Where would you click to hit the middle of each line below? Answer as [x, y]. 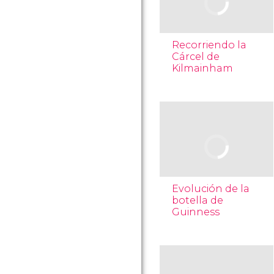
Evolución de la [211, 189]
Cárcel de [196, 57]
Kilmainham [202, 68]
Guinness [196, 212]
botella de [198, 200]
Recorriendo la [209, 45]
